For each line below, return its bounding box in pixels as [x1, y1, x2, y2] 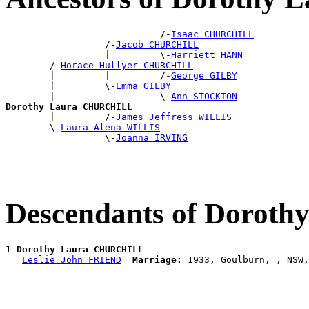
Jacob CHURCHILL [116, 39, 199, 50]
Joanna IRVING [116, 132, 188, 143]
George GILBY [171, 70, 237, 81]
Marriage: [132, 255, 182, 266]
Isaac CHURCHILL [171, 29, 254, 40]
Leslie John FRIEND [22, 255, 121, 266]
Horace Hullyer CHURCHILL [61, 60, 193, 71]
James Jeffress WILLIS [116, 112, 232, 123]
